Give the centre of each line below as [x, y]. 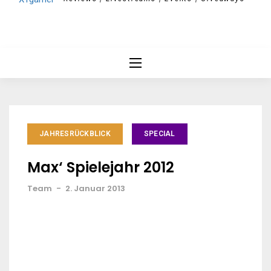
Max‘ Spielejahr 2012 [101, 167]
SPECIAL [159, 134]
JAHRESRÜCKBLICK [75, 134]
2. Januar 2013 [95, 188]
